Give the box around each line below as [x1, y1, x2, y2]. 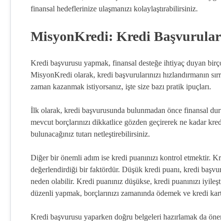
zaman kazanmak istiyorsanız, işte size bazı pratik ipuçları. [31, 82, 211, 91]
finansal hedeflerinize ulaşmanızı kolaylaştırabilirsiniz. [31, 4, 198, 13]
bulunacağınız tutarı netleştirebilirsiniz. [31, 130, 150, 139]
